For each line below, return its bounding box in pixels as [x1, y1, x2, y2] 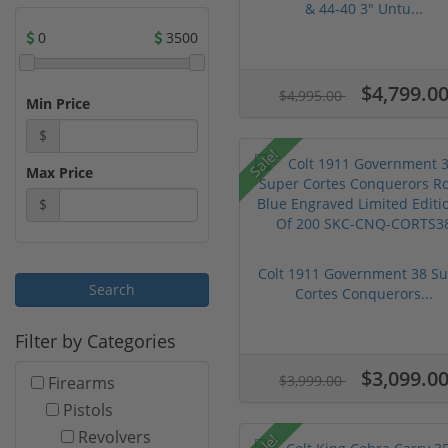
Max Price [26, 162, 93, 182]
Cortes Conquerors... [295, 283, 433, 303]
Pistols [63, 398, 113, 421]
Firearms [48, 371, 115, 394]
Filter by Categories [15, 328, 176, 353]
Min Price [26, 93, 90, 113]
